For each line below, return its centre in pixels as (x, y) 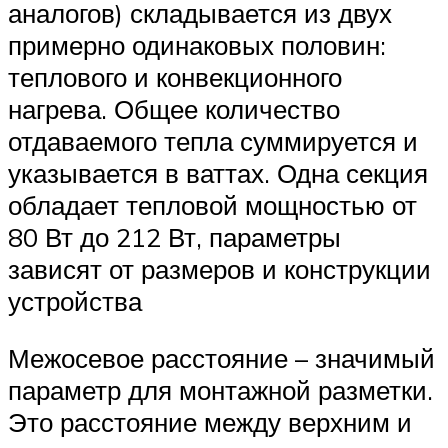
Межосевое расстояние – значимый (221, 358)
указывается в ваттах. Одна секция (218, 172)
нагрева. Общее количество (174, 108)
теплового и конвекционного (175, 76)
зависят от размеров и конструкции (219, 268)
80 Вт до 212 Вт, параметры (174, 236)
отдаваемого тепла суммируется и (213, 140)
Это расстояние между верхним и (210, 422)
